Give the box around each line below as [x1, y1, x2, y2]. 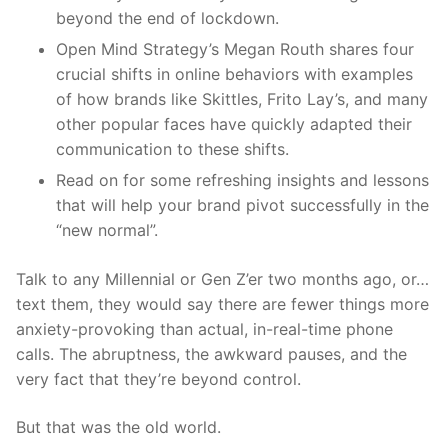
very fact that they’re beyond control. [16, 369, 306, 390]
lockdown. [201, 8, 279, 29]
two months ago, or [263, 269, 416, 290]
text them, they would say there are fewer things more [16, 294, 429, 315]
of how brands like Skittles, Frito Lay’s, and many [56, 89, 428, 110]
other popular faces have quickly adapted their [56, 114, 412, 135]
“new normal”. [56, 220, 158, 241]
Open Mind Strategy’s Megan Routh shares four [56, 39, 414, 60]
